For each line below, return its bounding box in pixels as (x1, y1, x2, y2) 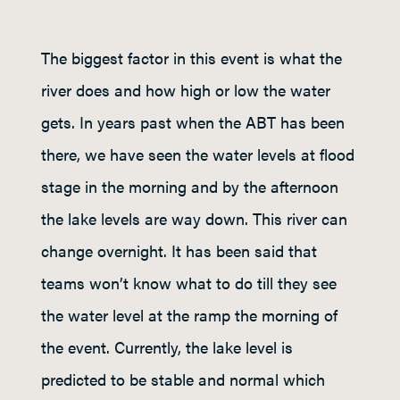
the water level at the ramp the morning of (41, 304, 337, 327)
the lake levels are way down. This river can (41, 207, 347, 230)
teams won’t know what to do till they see (41, 271, 337, 295)
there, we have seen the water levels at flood (41, 143, 354, 166)
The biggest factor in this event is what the (41, 46, 342, 70)
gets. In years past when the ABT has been (41, 111, 345, 134)
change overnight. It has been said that (41, 239, 317, 262)
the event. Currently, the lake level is (41, 336, 293, 359)
